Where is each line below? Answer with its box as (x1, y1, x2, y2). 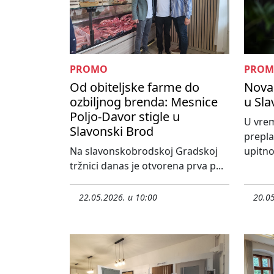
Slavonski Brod (70, 123, 154, 140)
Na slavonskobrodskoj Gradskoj (70, 144, 218, 158)
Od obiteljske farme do (70, 79, 199, 96)
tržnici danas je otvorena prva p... (70, 159, 223, 173)
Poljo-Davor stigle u (70, 108, 180, 125)
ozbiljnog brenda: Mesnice (70, 94, 218, 111)
